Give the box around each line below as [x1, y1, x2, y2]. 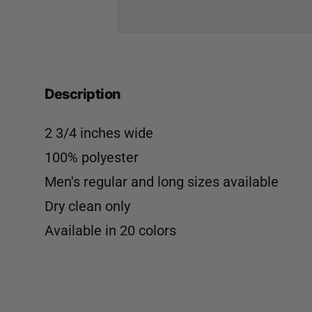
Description [45, 86, 120, 102]
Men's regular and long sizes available [45, 173, 279, 190]
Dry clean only [45, 198, 130, 214]
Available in [45, 222, 120, 239]
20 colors [120, 222, 176, 239]
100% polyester [45, 149, 139, 166]
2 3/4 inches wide [45, 125, 153, 141]
